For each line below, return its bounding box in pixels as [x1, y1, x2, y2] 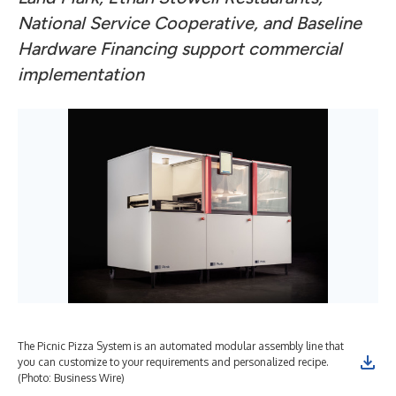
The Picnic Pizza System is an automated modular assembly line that [18, 339, 344, 353]
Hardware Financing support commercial [18, 38, 342, 59]
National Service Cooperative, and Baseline [18, 12, 362, 34]
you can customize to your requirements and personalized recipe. [18, 355, 329, 369]
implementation [18, 64, 144, 85]
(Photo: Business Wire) [18, 371, 125, 385]
